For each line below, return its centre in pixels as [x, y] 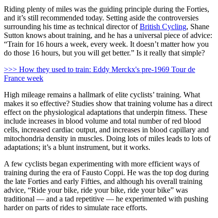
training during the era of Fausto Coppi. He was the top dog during [106, 173]
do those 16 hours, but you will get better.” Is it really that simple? [104, 53]
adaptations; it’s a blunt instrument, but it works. [77, 147]
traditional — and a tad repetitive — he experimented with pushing [106, 199]
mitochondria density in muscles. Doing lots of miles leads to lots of [107, 139]
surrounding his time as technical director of [72, 27]
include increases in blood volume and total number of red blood [102, 121]
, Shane [198, 27]
